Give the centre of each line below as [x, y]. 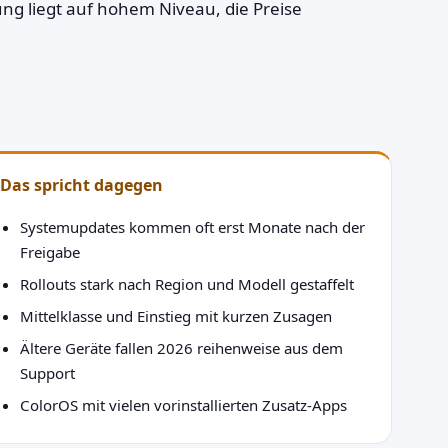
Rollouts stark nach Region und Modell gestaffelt [187, 283]
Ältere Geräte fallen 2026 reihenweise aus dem [181, 347]
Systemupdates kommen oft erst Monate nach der [192, 226]
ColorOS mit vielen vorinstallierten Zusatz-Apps [183, 404]
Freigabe [50, 251]
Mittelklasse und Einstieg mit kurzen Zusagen [176, 315]
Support [47, 372]
